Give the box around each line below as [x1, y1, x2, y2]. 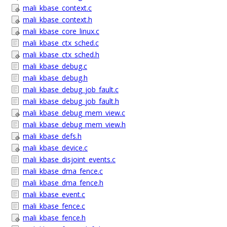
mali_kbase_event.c [23, 190, 85, 199]
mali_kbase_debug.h [23, 73, 88, 83]
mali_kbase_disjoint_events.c [23, 155, 116, 164]
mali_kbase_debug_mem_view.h [23, 120, 126, 129]
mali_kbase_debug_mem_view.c [23, 108, 125, 118]
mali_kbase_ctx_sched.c [23, 38, 99, 48]
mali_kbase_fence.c [23, 201, 85, 211]
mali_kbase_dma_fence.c [23, 166, 103, 176]
